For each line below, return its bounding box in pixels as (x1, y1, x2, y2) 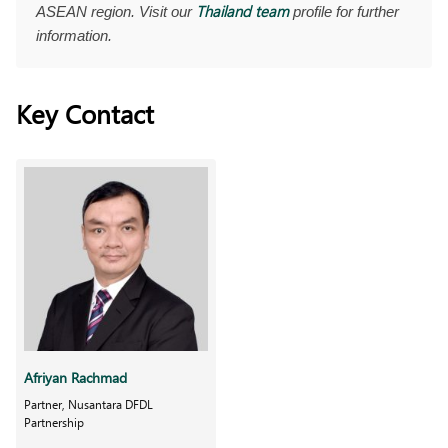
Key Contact (16, 95, 154, 131)
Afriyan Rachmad (24, 367, 127, 387)
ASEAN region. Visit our (36, 2, 196, 20)
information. (36, 26, 112, 44)
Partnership (24, 413, 84, 430)
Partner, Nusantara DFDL (24, 395, 153, 412)
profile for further (289, 2, 399, 20)
